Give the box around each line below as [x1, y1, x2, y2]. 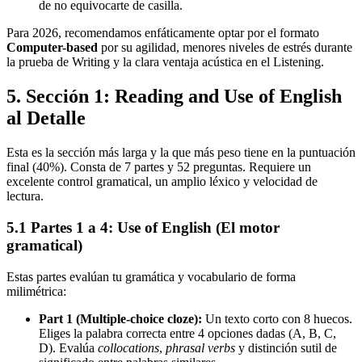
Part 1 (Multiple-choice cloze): [39, 311, 202, 326]
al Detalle [6, 107, 86, 129]
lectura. [6, 189, 44, 204]
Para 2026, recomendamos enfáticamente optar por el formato [6, 26, 319, 40]
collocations [98, 340, 159, 355]
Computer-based [6, 40, 98, 55]
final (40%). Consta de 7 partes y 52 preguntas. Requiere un [6, 160, 311, 175]
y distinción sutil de [235, 340, 337, 355]
